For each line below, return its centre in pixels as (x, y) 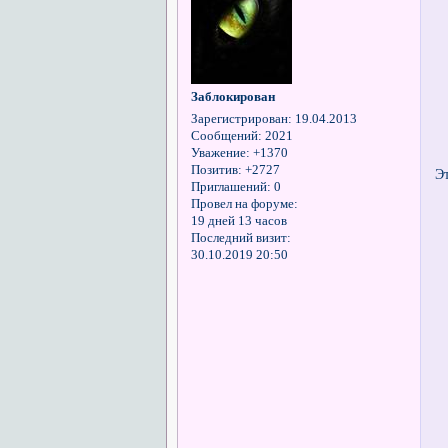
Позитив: (216, 169)
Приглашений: (230, 186)
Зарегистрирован (239, 118)
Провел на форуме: (244, 203)
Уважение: (220, 152)
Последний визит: (240, 237)
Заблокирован (232, 96)
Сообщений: (226, 135)
